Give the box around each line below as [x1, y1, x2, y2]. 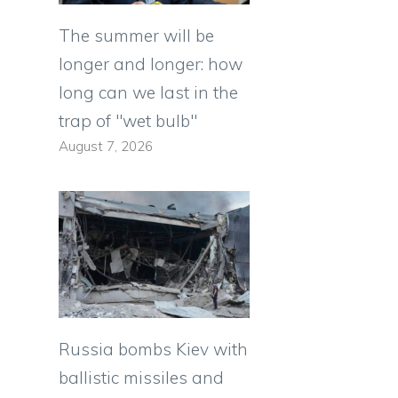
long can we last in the [59, 81, 238, 103]
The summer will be [59, 24, 214, 46]
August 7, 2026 [59, 137, 153, 155]
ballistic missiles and [59, 367, 224, 389]
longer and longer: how [59, 52, 243, 75]
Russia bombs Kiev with [59, 338, 248, 361]
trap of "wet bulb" [59, 109, 197, 131]
